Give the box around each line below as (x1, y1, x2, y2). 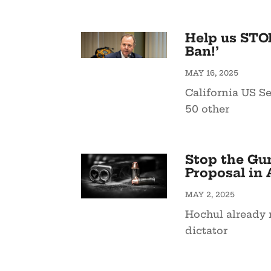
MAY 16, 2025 (184, 68, 238, 78)
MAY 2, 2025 (184, 190, 235, 200)
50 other (184, 103, 229, 116)
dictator (184, 224, 227, 237)
